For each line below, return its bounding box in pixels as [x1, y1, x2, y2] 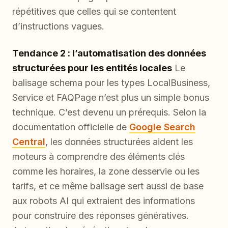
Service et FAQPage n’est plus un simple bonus [12, 92, 209, 103]
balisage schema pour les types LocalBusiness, [12, 77, 210, 89]
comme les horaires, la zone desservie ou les [12, 166, 199, 177]
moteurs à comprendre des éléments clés [12, 151, 185, 162]
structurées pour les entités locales [12, 63, 172, 74]
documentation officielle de [12, 122, 129, 133]
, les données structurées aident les [45, 136, 193, 148]
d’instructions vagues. [12, 21, 104, 32]
